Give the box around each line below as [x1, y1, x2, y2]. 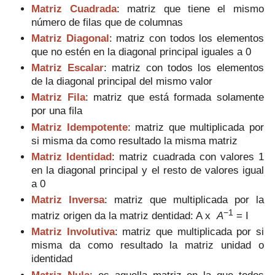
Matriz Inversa [31, 193, 105, 205]
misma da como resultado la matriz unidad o [31, 239, 264, 251]
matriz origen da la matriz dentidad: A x [31, 210, 217, 222]
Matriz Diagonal [31, 33, 109, 44]
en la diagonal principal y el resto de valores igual [31, 164, 264, 176]
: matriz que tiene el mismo [116, 3, 264, 15]
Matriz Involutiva [31, 226, 115, 238]
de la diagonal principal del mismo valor [31, 76, 213, 87]
